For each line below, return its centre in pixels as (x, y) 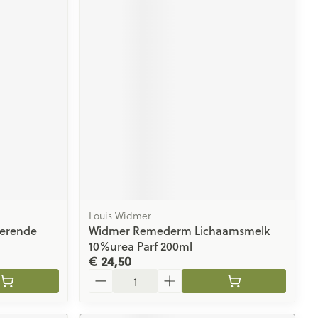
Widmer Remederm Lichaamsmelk (180, 231)
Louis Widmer (120, 216)
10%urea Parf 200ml (141, 246)
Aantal (106, 275)
